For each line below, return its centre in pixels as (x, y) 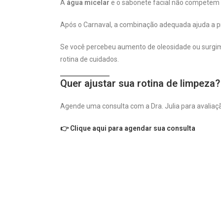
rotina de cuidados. (90, 59)
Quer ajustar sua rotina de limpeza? (140, 83)
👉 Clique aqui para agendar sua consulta (128, 128)
